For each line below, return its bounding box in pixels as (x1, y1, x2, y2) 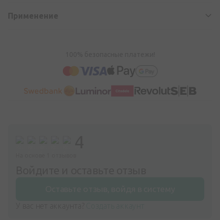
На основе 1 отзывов (16, 152, 76, 159)
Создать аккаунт (86, 201, 144, 210)
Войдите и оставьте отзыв (16, 164, 146, 176)
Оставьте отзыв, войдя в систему (45, 184, 175, 193)
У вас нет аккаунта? (16, 201, 86, 210)
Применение (8, 11, 58, 20)
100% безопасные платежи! (65, 50, 155, 58)
